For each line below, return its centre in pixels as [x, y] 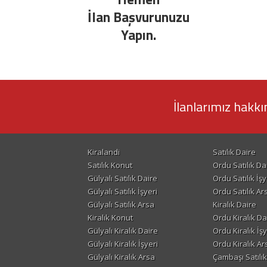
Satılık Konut [110, 165]
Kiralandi [104, 152]
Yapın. [139, 35]
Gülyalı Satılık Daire [122, 178]
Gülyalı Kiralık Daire [123, 231]
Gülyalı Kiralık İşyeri [123, 244]
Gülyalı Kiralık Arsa [121, 257]
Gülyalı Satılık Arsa [121, 204]
